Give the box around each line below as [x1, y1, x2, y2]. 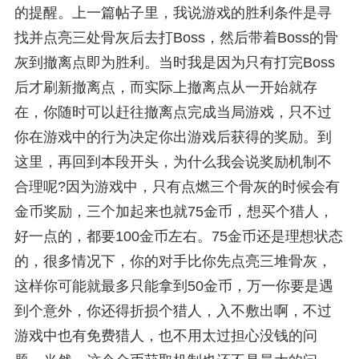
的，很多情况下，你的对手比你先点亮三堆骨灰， [14, 253, 332, 270]
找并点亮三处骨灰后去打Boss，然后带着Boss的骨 [14, 30, 338, 46]
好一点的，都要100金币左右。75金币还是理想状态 [14, 228, 343, 245]
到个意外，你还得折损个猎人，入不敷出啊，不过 [14, 303, 332, 320]
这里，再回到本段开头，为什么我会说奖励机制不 [14, 154, 332, 171]
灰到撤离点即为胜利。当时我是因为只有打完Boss [14, 54, 335, 71]
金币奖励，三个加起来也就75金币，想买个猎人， [14, 204, 333, 220]
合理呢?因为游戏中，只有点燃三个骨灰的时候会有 [14, 179, 340, 196]
